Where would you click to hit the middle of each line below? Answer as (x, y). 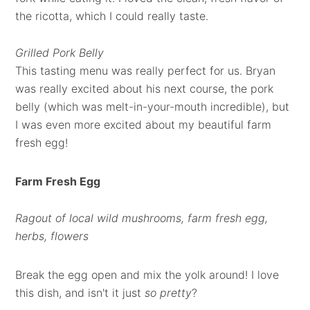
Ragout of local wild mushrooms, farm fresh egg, (142, 218)
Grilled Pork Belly (60, 53)
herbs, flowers (52, 236)
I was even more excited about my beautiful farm (144, 125)
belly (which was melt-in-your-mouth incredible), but (153, 107)
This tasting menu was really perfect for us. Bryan (146, 71)
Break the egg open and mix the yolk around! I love (147, 275)
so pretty (168, 293)
